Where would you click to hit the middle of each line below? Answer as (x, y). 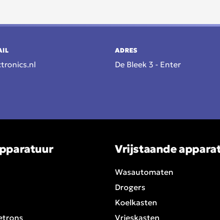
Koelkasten (136, 202)
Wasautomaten (144, 172)
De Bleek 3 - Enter (148, 64)
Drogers (130, 187)
